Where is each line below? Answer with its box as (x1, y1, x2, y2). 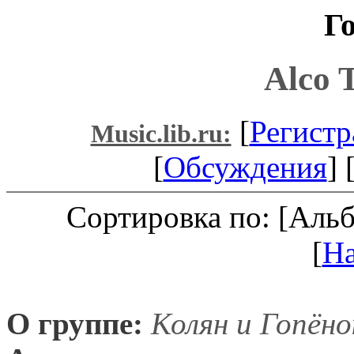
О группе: (6, 306, 143, 341)
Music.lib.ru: (90, 119, 232, 148)
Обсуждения (163, 149, 327, 184)
